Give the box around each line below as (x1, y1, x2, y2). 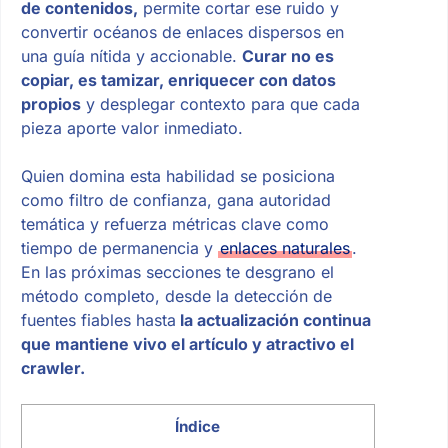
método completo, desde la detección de (20, 285, 332, 306)
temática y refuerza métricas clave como (20, 213, 329, 234)
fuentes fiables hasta (20, 309, 176, 330)
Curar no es (241, 45, 334, 66)
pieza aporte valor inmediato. (20, 117, 243, 138)
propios (20, 93, 81, 114)
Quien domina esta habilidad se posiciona (20, 165, 335, 186)
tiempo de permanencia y (20, 237, 218, 258)
